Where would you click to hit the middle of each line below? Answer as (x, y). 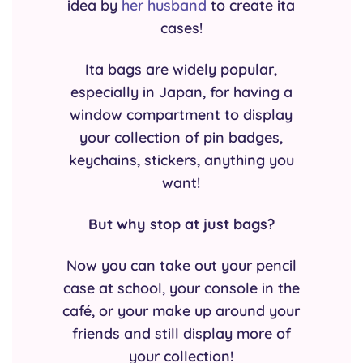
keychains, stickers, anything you (181, 159)
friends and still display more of (181, 333)
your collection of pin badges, (181, 137)
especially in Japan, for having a (181, 91)
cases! (181, 27)
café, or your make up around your (181, 311)
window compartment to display (181, 114)
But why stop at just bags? (181, 224)
